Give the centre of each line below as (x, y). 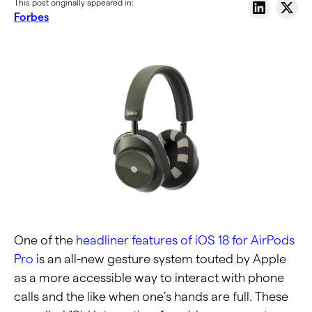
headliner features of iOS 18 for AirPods (185, 240)
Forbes (31, 17)
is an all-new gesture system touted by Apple (160, 258)
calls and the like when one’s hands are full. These (151, 296)
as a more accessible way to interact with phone (149, 277)
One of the (45, 240)
